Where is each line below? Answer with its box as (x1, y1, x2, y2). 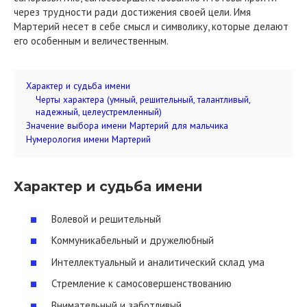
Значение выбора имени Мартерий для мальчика (26, 119, 228, 132)
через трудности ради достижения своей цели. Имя (14, 5, 251, 19)
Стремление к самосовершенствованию (51, 277, 232, 290)
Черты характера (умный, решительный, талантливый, (36, 93, 250, 106)
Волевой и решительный (51, 212, 161, 225)
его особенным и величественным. (14, 34, 169, 47)
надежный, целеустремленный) (36, 106, 162, 118)
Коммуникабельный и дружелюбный (51, 234, 214, 247)
